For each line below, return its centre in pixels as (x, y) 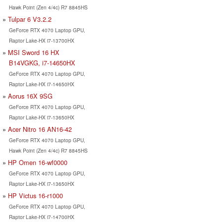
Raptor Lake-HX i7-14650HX (41, 84)
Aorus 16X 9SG (30, 96)
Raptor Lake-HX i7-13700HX (41, 40)
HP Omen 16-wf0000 (38, 162)
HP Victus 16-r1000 (35, 195)
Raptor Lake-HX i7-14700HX (41, 217)
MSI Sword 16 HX (34, 52)
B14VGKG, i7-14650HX (42, 62)
